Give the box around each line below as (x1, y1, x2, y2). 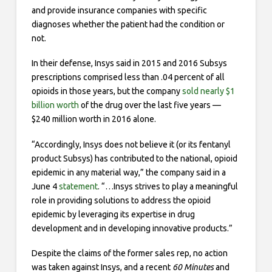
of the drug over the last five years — (78, 100, 221, 110)
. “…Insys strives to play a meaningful (97, 181, 238, 191)
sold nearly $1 (182, 86, 235, 97)
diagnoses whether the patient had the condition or (31, 19, 225, 30)
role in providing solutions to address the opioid (31, 195, 211, 205)
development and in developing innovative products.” (31, 223, 233, 233)
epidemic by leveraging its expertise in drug (31, 209, 195, 219)
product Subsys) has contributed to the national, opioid (31, 153, 237, 163)
